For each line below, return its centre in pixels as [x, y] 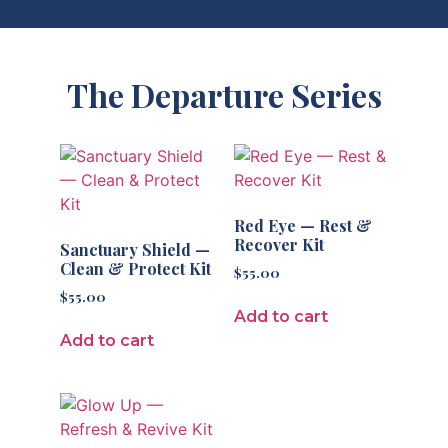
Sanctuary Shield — [135, 249]
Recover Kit [279, 244]
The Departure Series [224, 94]
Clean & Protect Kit [135, 268]
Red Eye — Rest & [303, 225]
